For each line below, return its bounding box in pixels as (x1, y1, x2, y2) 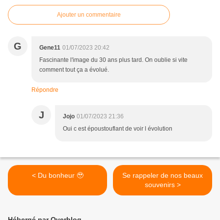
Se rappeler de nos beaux (122, 171, 203, 179)
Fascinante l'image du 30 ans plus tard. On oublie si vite (39, 56, 188, 63)
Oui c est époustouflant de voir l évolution (63, 125, 172, 132)
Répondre (31, 86, 58, 93)
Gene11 (39, 44, 60, 51)
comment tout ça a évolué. (39, 66, 109, 73)
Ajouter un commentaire (57, 11, 121, 18)
